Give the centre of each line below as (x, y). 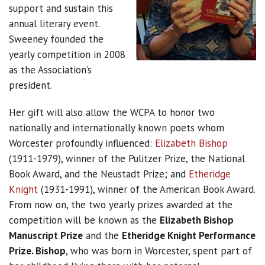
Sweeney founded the (56, 39)
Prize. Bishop (37, 251)
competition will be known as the (84, 220)
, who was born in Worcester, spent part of (159, 251)
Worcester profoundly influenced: (82, 143)
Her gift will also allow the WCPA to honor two (112, 112)
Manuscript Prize (46, 235)
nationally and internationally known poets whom (117, 128)
